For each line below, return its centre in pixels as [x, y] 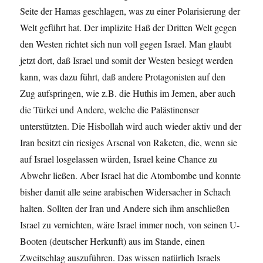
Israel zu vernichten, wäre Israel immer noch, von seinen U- [130, 224]
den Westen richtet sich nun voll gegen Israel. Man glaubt [126, 43]
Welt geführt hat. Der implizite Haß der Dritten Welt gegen [129, 27]
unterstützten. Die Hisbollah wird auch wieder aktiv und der [131, 126]
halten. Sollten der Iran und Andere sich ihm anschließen [125, 208]
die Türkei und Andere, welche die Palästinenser [110, 109]
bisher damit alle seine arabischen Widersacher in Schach [126, 191]
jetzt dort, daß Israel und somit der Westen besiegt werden [127, 60]
